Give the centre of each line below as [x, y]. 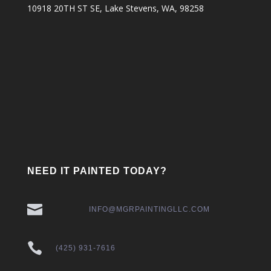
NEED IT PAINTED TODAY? [97, 171]
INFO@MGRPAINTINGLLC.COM [150, 209]
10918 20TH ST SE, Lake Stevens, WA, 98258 [115, 8]
